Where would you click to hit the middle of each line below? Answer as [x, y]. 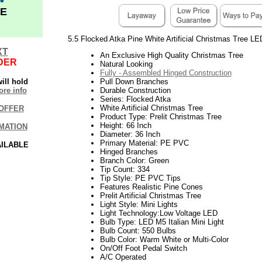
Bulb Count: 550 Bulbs [138, 230]
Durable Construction [135, 90]
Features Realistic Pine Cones [151, 187]
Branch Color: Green [134, 160]
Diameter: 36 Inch [130, 134]
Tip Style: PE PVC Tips [140, 178]
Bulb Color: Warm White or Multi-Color [164, 239]
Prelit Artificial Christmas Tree [150, 195]
